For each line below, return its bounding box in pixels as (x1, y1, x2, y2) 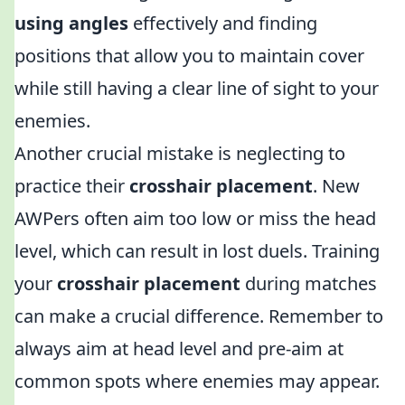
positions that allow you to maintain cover (14, 43, 364, 68)
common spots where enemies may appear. (14, 369, 380, 393)
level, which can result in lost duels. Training (14, 239, 380, 263)
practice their (14, 174, 129, 198)
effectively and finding (128, 11, 317, 35)
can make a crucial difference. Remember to (14, 304, 383, 328)
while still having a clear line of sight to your (14, 76, 379, 100)
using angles (14, 11, 128, 35)
